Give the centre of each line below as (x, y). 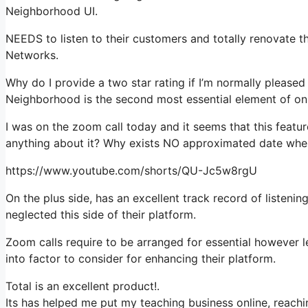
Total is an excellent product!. (82, 286)
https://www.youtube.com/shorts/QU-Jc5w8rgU (131, 170)
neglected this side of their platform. (101, 214)
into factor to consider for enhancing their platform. (141, 258)
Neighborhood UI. (52, 11)
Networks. (32, 55)
